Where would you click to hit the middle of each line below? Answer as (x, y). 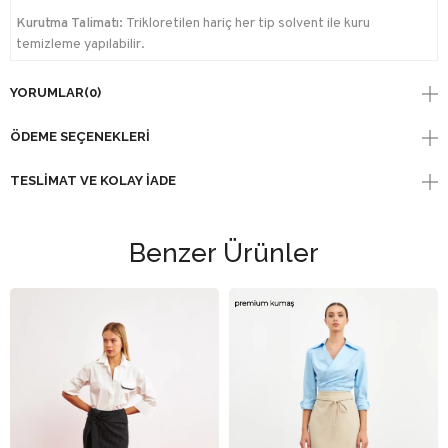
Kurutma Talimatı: (71, 23)
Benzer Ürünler (224, 252)
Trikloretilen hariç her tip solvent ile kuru (248, 23)
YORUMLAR (47, 92)
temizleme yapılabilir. (80, 44)
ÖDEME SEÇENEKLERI (80, 136)
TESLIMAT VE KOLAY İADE (93, 180)
